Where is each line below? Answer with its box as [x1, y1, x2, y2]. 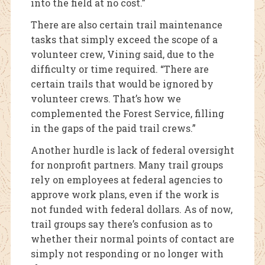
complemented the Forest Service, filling [30, 107, 224, 120]
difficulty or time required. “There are [30, 63, 209, 76]
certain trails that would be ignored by [30, 77, 214, 91]
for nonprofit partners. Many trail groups [30, 159, 223, 172]
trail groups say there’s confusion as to [30, 218, 212, 231]
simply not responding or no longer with [30, 247, 224, 260]
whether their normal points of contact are [30, 232, 234, 245]
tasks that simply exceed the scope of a [30, 33, 218, 46]
